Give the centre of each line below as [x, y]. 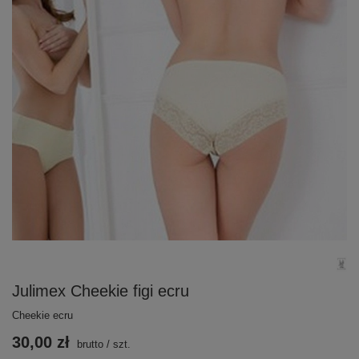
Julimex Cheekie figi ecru [101, 290]
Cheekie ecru [42, 315]
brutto [89, 344]
